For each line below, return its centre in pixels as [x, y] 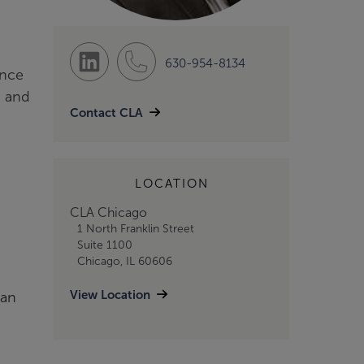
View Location [110, 295]
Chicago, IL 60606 [124, 261]
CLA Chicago [108, 212]
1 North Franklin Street [135, 229]
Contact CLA [106, 113]
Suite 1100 [104, 245]
